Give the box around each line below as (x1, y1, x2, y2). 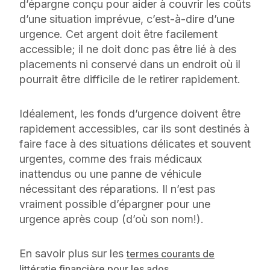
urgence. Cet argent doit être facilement (19, 27, 218, 40)
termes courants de (127, 247, 215, 260)
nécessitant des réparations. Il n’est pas (19, 182, 215, 195)
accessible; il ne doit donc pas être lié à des (19, 42, 236, 55)
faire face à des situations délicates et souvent (19, 137, 251, 150)
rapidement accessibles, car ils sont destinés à (19, 122, 250, 135)
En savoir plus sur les (19, 246, 127, 260)
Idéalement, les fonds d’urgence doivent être (19, 107, 240, 120)
